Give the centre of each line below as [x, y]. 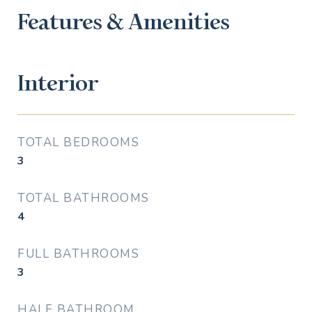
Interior [58, 84]
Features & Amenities [123, 23]
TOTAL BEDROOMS [78, 142]
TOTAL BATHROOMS [84, 198]
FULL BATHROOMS [78, 254]
